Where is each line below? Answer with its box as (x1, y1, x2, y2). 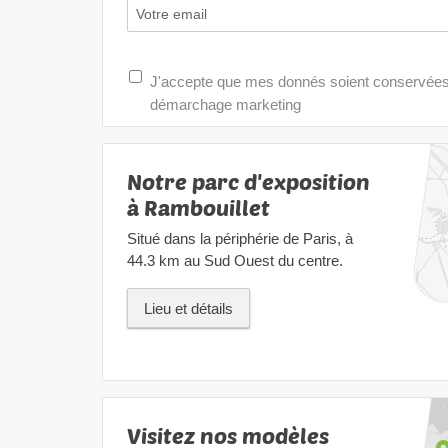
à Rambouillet (127, 194, 270, 221)
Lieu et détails (144, 300, 233, 318)
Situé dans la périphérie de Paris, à (127, 230, 353, 248)
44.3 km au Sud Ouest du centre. (127, 252, 343, 270)
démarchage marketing (150, 96, 301, 114)
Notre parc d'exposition (127, 168, 370, 195)
